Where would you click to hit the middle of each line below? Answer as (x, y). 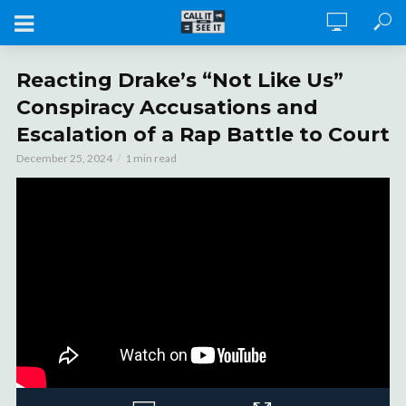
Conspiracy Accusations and (167, 107)
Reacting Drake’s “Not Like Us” (180, 80)
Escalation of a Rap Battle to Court (203, 135)
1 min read (151, 158)
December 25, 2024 (64, 158)
